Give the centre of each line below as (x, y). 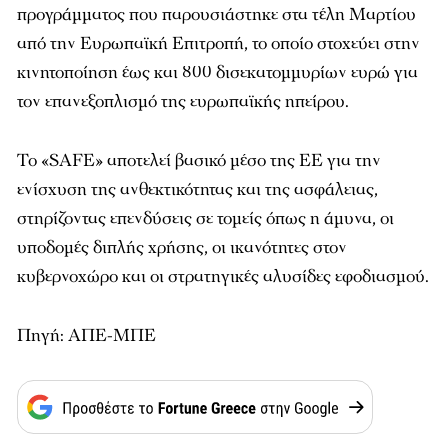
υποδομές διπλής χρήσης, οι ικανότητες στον (182, 248)
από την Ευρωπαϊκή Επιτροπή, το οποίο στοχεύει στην (218, 44)
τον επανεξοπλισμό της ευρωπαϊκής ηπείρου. (183, 102)
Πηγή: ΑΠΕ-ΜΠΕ (86, 336)
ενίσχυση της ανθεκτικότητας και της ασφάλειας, (197, 190)
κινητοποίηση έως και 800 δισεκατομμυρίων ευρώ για (217, 73)
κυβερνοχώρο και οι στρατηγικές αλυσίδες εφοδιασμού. (223, 277)
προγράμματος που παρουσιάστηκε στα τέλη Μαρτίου (216, 15)
